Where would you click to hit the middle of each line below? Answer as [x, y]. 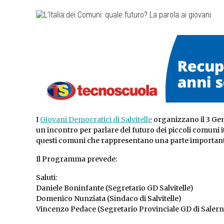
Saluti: [46, 178]
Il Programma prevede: [76, 159]
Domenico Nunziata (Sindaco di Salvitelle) [109, 199]
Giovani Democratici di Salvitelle [96, 120]
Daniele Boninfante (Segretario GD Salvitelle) [115, 188]
